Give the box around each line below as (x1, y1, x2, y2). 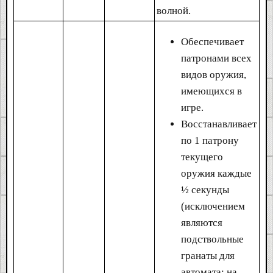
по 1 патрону (181, 134, 239, 146)
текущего (181, 151, 223, 163)
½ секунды (181, 183, 229, 196)
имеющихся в (181, 85, 242, 97)
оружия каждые (181, 167, 252, 179)
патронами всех (181, 52, 252, 64)
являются (181, 216, 222, 229)
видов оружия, (181, 68, 246, 80)
